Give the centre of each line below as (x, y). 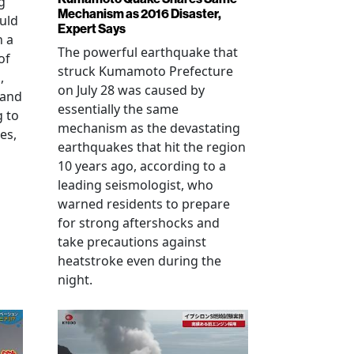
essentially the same (118, 109)
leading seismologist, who (136, 185)
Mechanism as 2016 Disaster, (139, 14)
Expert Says (92, 29)
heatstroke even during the (139, 261)
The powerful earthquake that (148, 53)
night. (75, 280)
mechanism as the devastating (149, 128)
